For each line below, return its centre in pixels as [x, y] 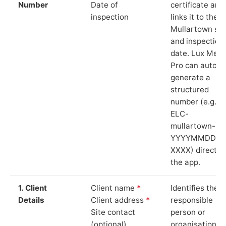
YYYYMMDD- [195, 138]
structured [190, 89]
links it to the [194, 17]
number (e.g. [193, 101]
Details [31, 200]
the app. [185, 162]
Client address [118, 200]
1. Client [33, 188]
